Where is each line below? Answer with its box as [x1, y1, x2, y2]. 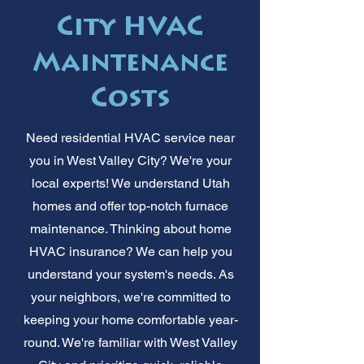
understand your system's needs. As [27, 266, 234, 282]
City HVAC [57, 15, 204, 42]
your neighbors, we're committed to [30, 288, 231, 305]
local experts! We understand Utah [31, 175, 230, 191]
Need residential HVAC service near [26, 129, 235, 145]
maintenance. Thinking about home [29, 220, 232, 236]
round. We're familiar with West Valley [24, 334, 237, 350]
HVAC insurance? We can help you [28, 243, 232, 259]
